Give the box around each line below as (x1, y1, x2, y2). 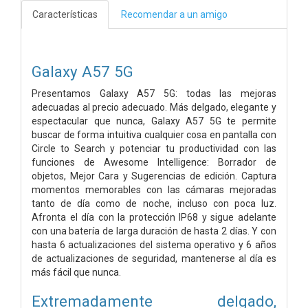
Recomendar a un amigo (121, 8, 228, 20)
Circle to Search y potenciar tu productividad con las (32, 142, 276, 154)
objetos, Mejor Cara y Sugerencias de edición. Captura (32, 170, 276, 181)
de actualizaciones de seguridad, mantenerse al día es (32, 252, 276, 264)
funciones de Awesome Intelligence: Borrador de (32, 156, 276, 168)
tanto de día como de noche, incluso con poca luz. (32, 197, 276, 209)
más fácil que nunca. (32, 266, 121, 278)
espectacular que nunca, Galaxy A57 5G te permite (32, 115, 276, 126)
